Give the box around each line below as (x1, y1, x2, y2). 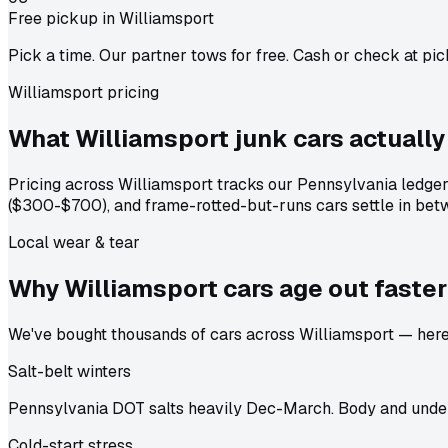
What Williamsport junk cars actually (8, 123, 445, 155)
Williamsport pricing (8, 82, 159, 104)
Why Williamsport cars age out (8, 272, 369, 304)
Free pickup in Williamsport (8, 8, 214, 30)
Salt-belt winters (8, 360, 131, 382)
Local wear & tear (8, 232, 140, 254)
